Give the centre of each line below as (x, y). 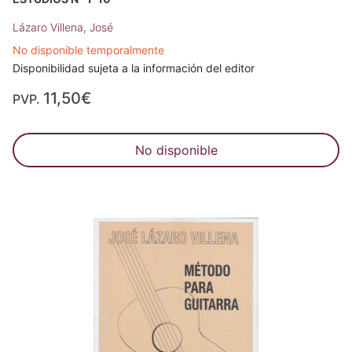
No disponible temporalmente (88, 50)
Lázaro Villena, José (63, 27)
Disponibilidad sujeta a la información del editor (134, 68)
